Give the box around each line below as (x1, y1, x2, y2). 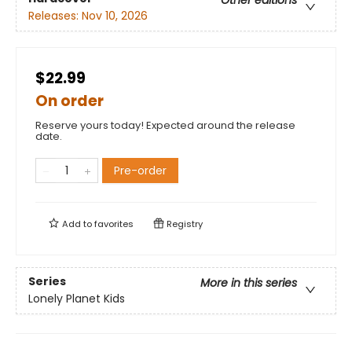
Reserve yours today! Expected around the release (35, 118, 295, 133)
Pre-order (114, 163, 167, 178)
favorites (94, 218, 134, 230)
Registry (164, 218, 203, 230)
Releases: (28, 8, 82, 24)
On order (35, 90, 104, 112)
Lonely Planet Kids (28, 291, 125, 307)
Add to (60, 218, 94, 230)
